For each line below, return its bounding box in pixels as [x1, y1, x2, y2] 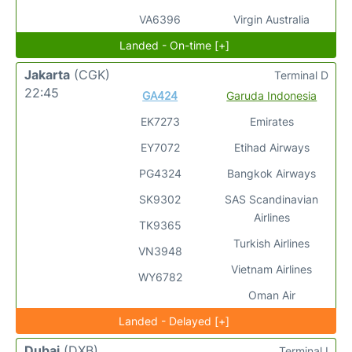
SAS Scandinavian [225, 192, 319, 206]
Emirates [249, 115, 294, 128]
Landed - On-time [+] [119, 38, 229, 52]
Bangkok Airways [227, 167, 317, 180]
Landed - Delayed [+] [119, 314, 230, 328]
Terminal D [274, 68, 328, 82]
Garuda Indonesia [226, 89, 317, 102]
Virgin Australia [233, 13, 310, 26]
